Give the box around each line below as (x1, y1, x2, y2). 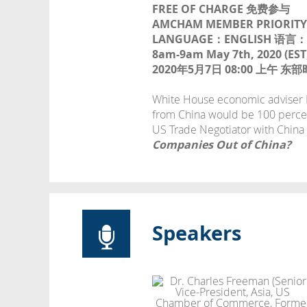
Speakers (152, 219, 241, 247)
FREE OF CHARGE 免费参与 (152, 1, 290, 17)
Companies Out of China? (152, 137, 291, 153)
